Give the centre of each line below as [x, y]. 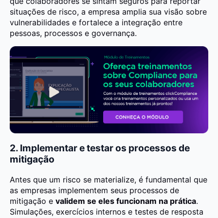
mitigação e [33, 201]
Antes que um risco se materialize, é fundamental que [109, 179]
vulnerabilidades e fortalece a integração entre [96, 23]
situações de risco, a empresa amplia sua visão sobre [108, 12]
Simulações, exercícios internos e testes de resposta [107, 211]
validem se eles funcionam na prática [126, 201]
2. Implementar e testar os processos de [100, 148]
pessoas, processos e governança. [73, 33]
